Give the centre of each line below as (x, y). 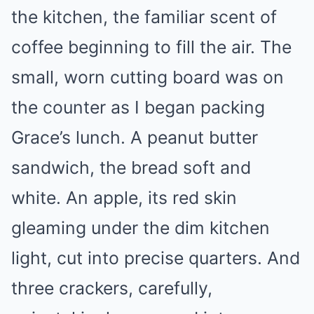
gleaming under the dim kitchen (141, 228)
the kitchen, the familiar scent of (144, 17)
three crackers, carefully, (112, 288)
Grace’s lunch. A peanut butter (135, 137)
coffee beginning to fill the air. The (151, 47)
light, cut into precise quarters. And (156, 258)
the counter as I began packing (138, 107)
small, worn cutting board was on (148, 77)
